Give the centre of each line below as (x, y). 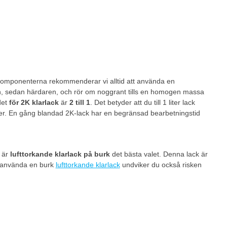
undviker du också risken (161, 165)
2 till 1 (79, 102)
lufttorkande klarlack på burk (60, 154)
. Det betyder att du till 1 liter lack (142, 102)
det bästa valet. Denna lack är (159, 154)
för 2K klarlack (33, 102)
